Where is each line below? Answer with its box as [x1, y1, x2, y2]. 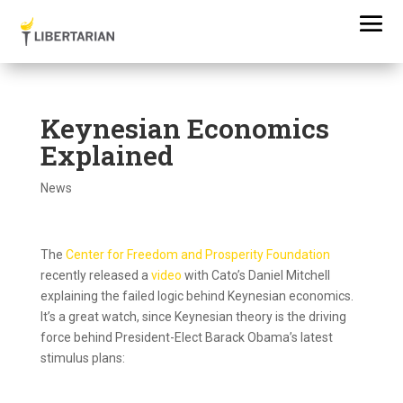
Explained [40, 138, 174, 173]
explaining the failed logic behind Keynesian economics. [40, 289, 356, 303]
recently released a [40, 268, 151, 282]
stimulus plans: [40, 351, 125, 365]
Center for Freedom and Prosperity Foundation [65, 247, 330, 262]
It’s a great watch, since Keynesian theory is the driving [40, 309, 346, 324]
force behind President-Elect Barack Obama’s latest [40, 330, 333, 345]
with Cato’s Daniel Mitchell [181, 268, 330, 282]
